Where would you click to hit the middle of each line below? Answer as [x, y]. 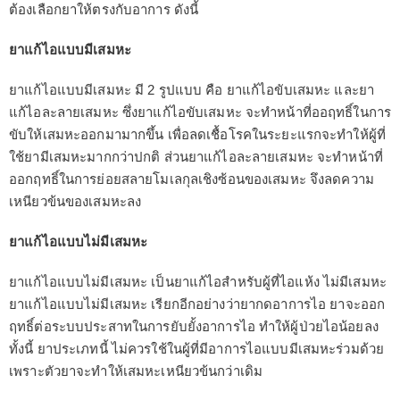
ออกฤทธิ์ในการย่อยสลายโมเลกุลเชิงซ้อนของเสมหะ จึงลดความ [192, 179]
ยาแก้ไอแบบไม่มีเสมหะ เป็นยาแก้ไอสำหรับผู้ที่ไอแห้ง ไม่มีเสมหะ [198, 282]
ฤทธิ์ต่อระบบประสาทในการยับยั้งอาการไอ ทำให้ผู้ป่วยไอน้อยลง [194, 327]
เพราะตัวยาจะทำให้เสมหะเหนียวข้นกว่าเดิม [136, 371]
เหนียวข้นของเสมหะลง [75, 202]
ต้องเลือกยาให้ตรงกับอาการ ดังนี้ [104, 10]
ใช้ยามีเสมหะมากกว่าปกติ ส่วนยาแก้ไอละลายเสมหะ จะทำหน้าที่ [196, 157]
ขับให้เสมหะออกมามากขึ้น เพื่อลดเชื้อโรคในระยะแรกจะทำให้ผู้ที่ [197, 135]
